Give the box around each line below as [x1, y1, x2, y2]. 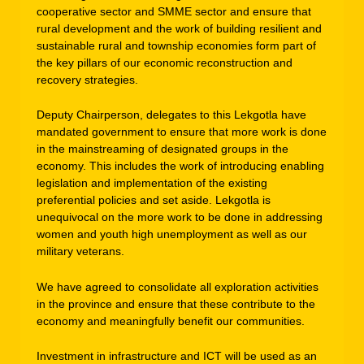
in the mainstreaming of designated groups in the [37, 142, 288, 156]
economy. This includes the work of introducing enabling [37, 159, 324, 173]
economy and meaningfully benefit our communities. [37, 314, 305, 327]
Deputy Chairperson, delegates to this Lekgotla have [37, 108, 306, 122]
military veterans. [37, 245, 124, 258]
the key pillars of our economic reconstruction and [37, 55, 292, 69]
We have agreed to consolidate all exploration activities [37, 279, 318, 293]
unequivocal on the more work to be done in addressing [37, 210, 323, 224]
